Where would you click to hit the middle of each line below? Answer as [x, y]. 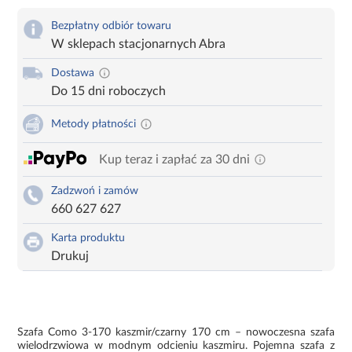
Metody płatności [94, 124]
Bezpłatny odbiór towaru [112, 26]
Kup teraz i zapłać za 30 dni [175, 159]
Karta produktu [88, 238]
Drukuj [70, 256]
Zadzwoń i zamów [95, 191]
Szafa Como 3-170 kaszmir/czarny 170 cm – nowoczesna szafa [176, 332]
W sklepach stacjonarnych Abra [139, 44]
